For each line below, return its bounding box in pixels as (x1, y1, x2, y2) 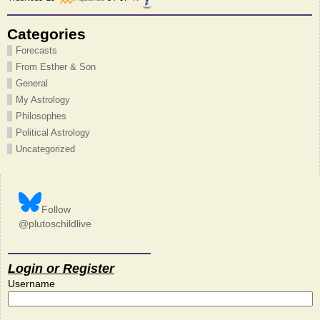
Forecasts (16, 44, 57, 56)
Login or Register (8, 261, 114, 276)
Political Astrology (16, 126, 90, 138)
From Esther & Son (16, 61, 96, 72)
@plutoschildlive (19, 218, 91, 230)
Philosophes (16, 110, 66, 121)
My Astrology (16, 94, 70, 105)
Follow (41, 203, 71, 215)
